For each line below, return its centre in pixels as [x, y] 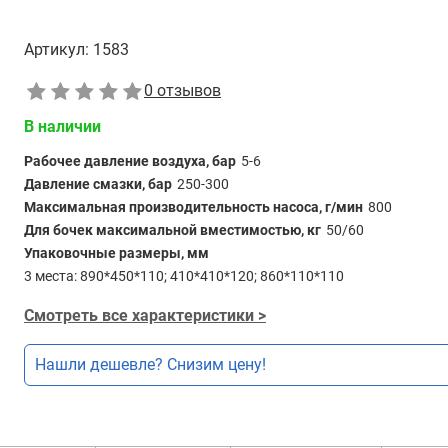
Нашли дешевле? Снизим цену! [150, 364]
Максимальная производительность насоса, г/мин [193, 207]
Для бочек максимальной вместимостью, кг [172, 230]
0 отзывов [182, 90]
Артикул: [56, 49]
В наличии [62, 126]
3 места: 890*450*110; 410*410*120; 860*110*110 [184, 276]
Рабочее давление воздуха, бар [130, 161]
